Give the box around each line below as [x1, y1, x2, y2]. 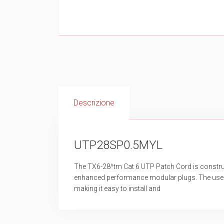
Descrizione [73, 98, 114, 107]
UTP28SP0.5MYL [74, 138, 162, 152]
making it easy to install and [74, 184, 160, 192]
